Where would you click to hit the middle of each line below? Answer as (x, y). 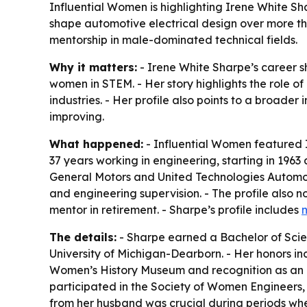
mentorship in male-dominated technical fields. (173, 39)
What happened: (96, 144)
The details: (83, 237)
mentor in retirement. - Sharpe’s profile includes (175, 209)
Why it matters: (93, 67)
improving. (77, 116)
